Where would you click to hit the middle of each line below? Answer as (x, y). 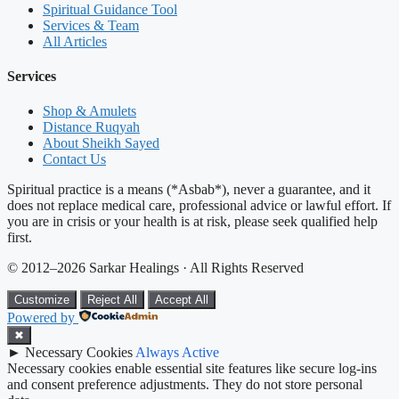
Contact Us (74, 159)
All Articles (75, 41)
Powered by (41, 318)
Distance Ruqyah (91, 127)
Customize (42, 300)
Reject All (112, 300)
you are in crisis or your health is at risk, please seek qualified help (192, 222)
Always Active (177, 353)
